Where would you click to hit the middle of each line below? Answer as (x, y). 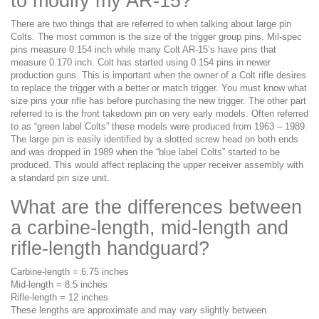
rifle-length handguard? (110, 248)
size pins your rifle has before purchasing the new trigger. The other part (158, 100)
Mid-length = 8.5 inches (59, 284)
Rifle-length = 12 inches (59, 297)
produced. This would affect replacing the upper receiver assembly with (157, 164)
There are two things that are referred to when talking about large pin (151, 23)
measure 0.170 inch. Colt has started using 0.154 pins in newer (141, 62)
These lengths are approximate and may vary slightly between (138, 310)
